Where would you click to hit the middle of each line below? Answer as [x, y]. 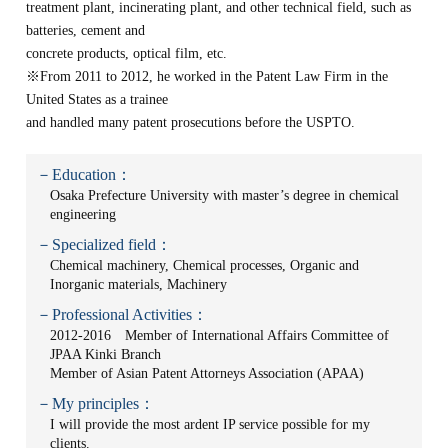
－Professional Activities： [122, 314]
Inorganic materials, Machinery [139, 284]
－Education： [84, 174]
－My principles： [96, 403]
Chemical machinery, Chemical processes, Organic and [205, 265]
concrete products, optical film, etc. [127, 53]
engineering [83, 214]
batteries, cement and [86, 30]
